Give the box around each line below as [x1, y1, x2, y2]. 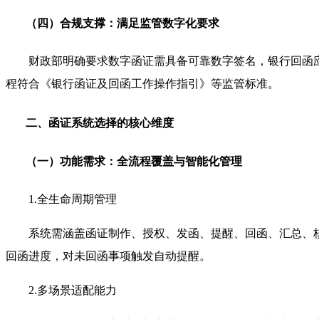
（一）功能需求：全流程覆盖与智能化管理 [26, 155, 242, 168]
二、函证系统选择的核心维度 [26, 116, 174, 129]
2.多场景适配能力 [28, 284, 117, 297]
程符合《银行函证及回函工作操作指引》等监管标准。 [6, 78, 279, 90]
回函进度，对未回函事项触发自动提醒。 [6, 250, 211, 263]
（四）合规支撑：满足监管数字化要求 [26, 16, 219, 29]
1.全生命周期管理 [28, 193, 117, 206]
